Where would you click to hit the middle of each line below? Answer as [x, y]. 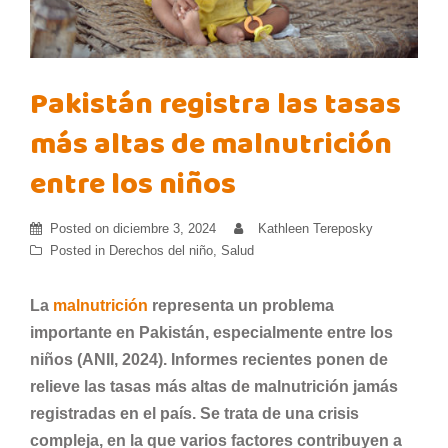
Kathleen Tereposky [315, 228]
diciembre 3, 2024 [164, 228]
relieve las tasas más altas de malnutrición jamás [214, 386]
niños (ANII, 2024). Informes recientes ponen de [209, 359]
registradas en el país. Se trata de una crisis [194, 413]
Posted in [79, 250]
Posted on [81, 228]
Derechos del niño [161, 250]
